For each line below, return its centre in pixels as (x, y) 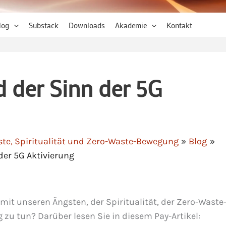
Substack (43, 25)
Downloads (87, 25)
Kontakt (179, 25)
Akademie (131, 25)
